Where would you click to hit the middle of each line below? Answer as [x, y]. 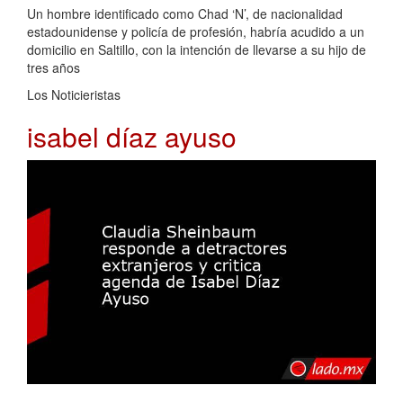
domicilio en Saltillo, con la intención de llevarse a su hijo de [197, 49]
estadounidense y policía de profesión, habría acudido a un [196, 31]
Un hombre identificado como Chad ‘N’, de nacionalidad [185, 13]
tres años [54, 67]
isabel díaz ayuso [132, 136]
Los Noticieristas [74, 94]
